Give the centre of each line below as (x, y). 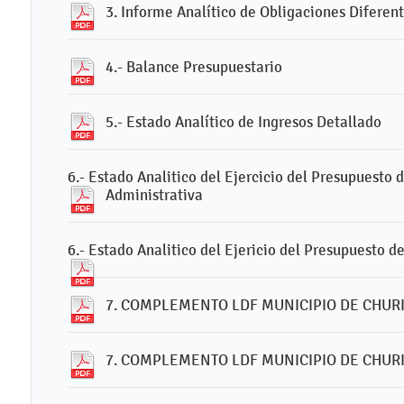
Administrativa (154, 195)
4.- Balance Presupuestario (194, 67)
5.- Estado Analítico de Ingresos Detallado (243, 122)
